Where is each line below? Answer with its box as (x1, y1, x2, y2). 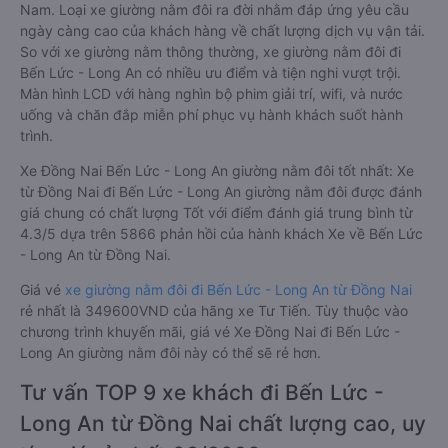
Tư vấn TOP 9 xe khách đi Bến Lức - (20, 380, 384, 405)
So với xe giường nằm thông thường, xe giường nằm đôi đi (20, 43, 401, 60)
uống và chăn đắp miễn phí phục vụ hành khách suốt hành (20, 106, 403, 123)
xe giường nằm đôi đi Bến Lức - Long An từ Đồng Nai (65, 281, 412, 298)
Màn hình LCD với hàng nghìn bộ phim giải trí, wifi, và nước (20, 85, 403, 102)
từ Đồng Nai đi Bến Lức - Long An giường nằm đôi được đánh (20, 183, 422, 200)
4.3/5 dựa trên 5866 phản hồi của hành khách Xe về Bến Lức (20, 225, 423, 242)
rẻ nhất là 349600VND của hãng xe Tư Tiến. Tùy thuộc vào (20, 302, 408, 319)
